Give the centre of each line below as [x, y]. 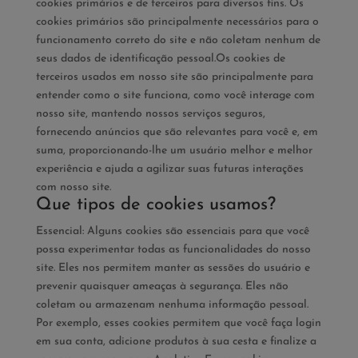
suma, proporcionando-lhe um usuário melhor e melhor [174, 151]
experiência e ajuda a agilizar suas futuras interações [169, 169]
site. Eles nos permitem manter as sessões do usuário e [173, 268]
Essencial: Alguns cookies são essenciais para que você [172, 231]
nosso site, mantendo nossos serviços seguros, [150, 114]
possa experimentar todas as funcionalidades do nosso [173, 250]
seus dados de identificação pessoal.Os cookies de [160, 59]
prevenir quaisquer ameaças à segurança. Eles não [162, 286]
